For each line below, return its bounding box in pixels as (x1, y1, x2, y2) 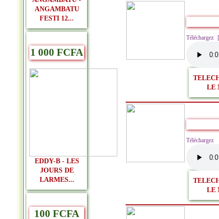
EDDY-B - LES (34, 157, 79, 165)
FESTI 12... (40, 14, 74, 22)
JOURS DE (40, 166, 74, 174)
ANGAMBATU (34, 5, 79, 13)
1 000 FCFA (30, 46, 83, 59)
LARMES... (39, 175, 74, 183)
